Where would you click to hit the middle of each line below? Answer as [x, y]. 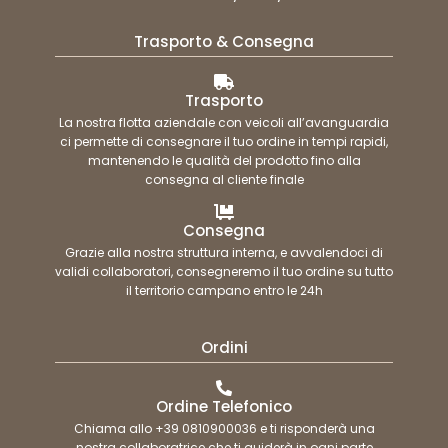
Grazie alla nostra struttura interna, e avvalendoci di [224, 252]
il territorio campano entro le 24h [224, 290]
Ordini [224, 347]
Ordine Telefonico [224, 406]
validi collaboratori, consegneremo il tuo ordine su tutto [224, 271]
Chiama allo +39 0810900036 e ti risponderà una [224, 428]
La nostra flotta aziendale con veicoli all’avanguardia [224, 122]
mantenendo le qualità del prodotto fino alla [224, 160]
